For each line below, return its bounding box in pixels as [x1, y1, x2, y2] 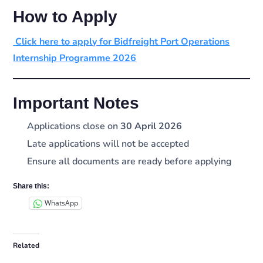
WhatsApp [45, 198, 79, 208]
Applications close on [27, 119, 121, 133]
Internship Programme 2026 [13, 52, 137, 65]
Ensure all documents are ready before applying [27, 154, 232, 168]
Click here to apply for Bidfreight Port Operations [15, 35, 230, 49]
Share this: [13, 181, 50, 190]
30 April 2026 [120, 119, 183, 133]
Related [13, 240, 40, 250]
